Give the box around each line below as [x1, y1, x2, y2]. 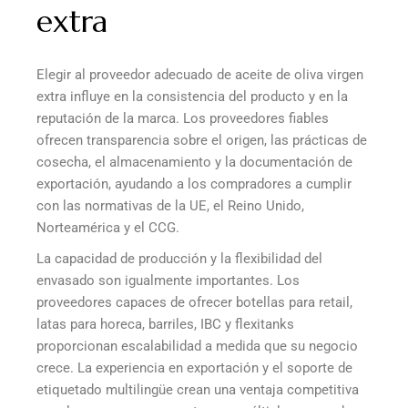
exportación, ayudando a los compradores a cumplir [36, 176, 352, 193]
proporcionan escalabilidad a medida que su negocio [36, 338, 358, 355]
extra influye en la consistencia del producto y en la [36, 88, 348, 106]
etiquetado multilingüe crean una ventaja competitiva [36, 382, 359, 399]
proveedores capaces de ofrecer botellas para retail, [36, 294, 352, 311]
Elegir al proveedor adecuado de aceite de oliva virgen [36, 66, 363, 84]
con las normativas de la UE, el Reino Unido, [36, 198, 304, 215]
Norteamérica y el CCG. [36, 219, 179, 237]
